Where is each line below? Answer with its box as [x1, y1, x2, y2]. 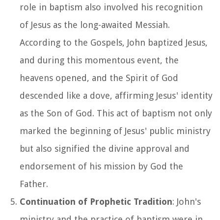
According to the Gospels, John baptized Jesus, [20, 37, 208, 48]
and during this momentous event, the [20, 55, 179, 65]
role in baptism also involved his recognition [20, 1, 203, 12]
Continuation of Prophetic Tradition [20, 196, 172, 207]
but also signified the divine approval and [20, 143, 190, 154]
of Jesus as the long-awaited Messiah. [20, 19, 170, 30]
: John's [172, 196, 201, 207]
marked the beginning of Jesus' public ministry [20, 125, 211, 136]
